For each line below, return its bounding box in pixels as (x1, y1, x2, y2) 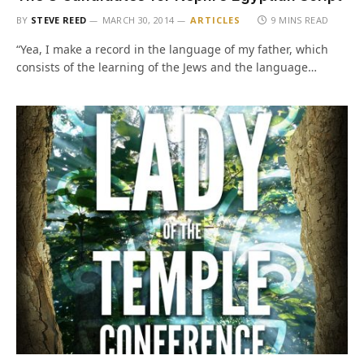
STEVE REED (31, 14, 87, 26)
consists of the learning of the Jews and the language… (16, 59, 317, 75)
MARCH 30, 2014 (102, 14, 175, 26)
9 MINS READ (271, 14, 329, 26)
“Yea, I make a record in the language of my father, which (16, 41, 328, 57)
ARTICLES (189, 14, 241, 26)
